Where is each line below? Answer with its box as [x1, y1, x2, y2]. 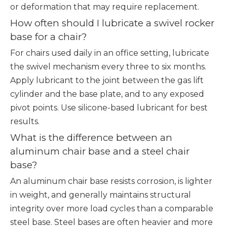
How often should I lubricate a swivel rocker [10, 17, 214, 29]
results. [10, 117, 40, 126]
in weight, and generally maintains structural [10, 190, 191, 200]
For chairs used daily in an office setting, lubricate [10, 48, 209, 58]
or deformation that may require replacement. [10, 2, 199, 12]
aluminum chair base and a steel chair [10, 145, 190, 157]
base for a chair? [10, 31, 87, 43]
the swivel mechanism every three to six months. [10, 62, 206, 71]
